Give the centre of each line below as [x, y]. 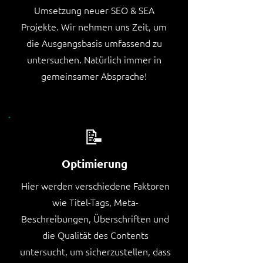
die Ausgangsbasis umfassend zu [94, 43]
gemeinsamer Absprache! [94, 76]
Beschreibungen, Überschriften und [95, 218]
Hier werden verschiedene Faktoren [95, 186]
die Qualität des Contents [95, 235]
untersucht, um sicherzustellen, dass [95, 251]
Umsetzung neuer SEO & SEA [94, 10]
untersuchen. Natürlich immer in [94, 59]
